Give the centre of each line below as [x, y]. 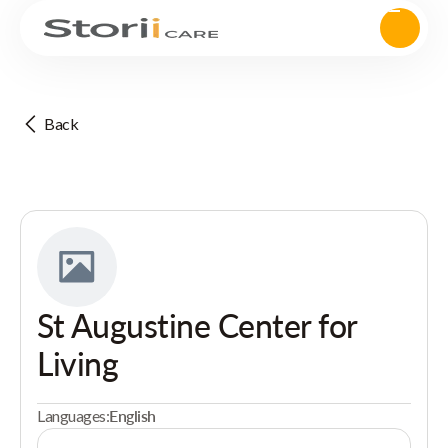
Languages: [73, 415]
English [132, 415]
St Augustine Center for [197, 325]
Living [78, 363]
